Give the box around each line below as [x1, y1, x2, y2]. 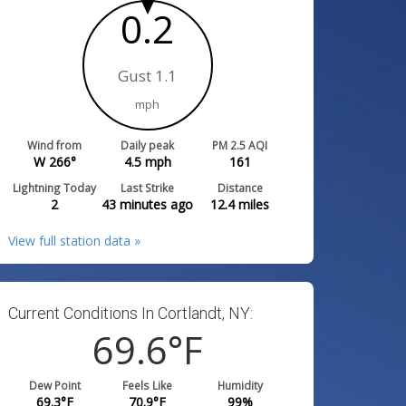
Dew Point [28, 378, 81, 392]
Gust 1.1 [118, 65, 178, 86]
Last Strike [121, 180, 175, 195]
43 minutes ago [101, 196, 194, 213]
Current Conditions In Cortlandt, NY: [8, 304, 254, 323]
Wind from [27, 138, 82, 152]
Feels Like [122, 378, 173, 392]
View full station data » [8, 232, 141, 249]
